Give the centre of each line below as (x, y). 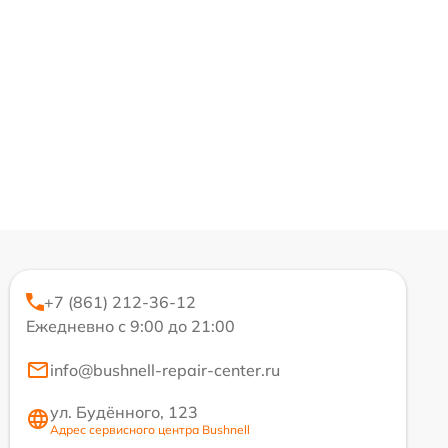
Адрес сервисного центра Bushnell (150, 429)
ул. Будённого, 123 (124, 411)
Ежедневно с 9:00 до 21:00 (130, 325)
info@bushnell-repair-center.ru (165, 369)
